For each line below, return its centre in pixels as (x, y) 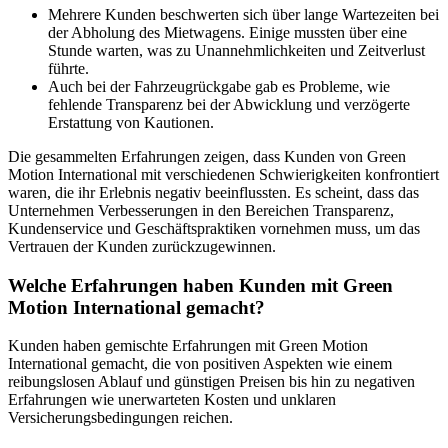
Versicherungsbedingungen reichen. (120, 418)
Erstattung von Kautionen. (131, 122)
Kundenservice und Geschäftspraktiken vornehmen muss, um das (214, 228)
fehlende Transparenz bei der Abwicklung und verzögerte (229, 104)
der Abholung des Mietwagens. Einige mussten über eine (227, 32)
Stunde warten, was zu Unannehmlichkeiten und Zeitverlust (236, 50)
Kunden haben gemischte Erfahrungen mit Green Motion (188, 346)
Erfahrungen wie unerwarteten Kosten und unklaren (172, 400)
